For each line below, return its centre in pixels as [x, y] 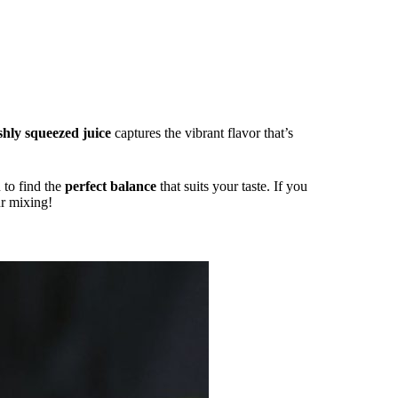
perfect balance [111, 187]
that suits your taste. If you [232, 187]
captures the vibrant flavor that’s [202, 133]
